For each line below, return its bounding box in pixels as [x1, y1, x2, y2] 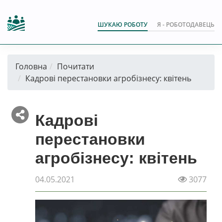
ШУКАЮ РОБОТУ [98, 20, 148, 29]
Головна [15, 61, 47, 72]
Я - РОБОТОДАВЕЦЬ [157, 20, 215, 29]
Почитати [57, 61, 94, 72]
